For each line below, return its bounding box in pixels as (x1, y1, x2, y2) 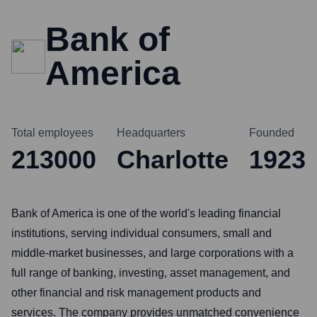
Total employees (11, 127, 93, 139)
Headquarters (117, 127, 185, 139)
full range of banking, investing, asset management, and (11, 267, 290, 279)
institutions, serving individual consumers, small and (11, 227, 272, 239)
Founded (249, 127, 294, 139)
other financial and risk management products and (11, 287, 261, 299)
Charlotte (117, 145, 229, 174)
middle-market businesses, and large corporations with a (11, 247, 294, 259)
